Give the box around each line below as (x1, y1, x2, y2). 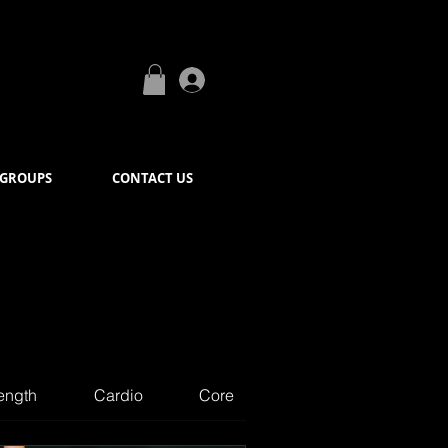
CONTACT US (112, 169, 193, 188)
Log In (219, 72, 257, 88)
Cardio (93, 385, 143, 406)
